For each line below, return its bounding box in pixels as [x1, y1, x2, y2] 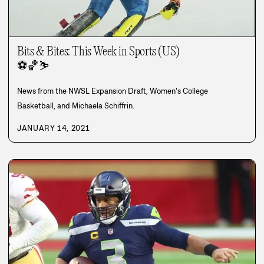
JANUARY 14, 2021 [17, 123, 90, 134]
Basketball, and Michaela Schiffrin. [17, 101, 134, 111]
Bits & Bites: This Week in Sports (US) [17, 45, 180, 60]
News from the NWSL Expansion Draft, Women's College [17, 86, 208, 97]
